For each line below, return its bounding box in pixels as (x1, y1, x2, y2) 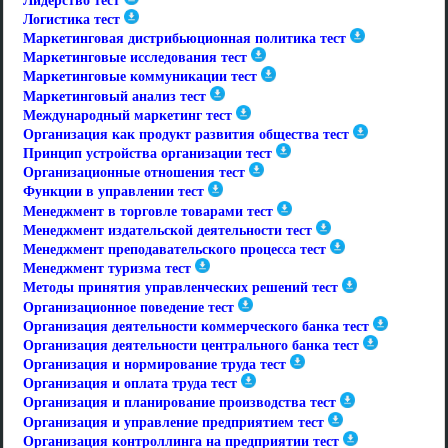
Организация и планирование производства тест (23, 395, 336, 411)
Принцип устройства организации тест (23, 146, 272, 162)
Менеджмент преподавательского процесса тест (23, 242, 326, 258)
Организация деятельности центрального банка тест (23, 338, 359, 354)
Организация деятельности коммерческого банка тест (23, 318, 369, 334)
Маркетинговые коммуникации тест (23, 69, 257, 85)
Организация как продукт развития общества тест (23, 127, 349, 143)
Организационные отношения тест (23, 165, 245, 181)
